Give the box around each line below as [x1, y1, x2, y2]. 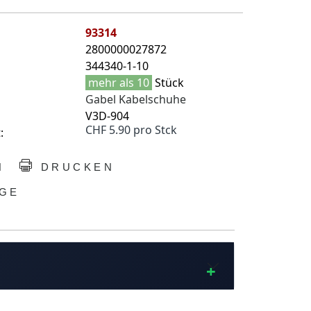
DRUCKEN [35, 162, 115, 174]
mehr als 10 [87, 75, 149, 91]
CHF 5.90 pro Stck [85, 122, 177, 138]
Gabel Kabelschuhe [85, 92, 186, 108]
